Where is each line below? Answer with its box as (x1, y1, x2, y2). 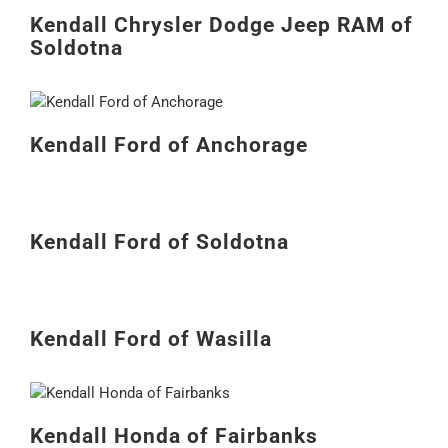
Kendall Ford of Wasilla (29, 325, 272, 351)
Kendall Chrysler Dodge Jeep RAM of (29, 11, 413, 37)
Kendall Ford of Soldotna (29, 228, 289, 254)
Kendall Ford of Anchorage (29, 131, 308, 157)
